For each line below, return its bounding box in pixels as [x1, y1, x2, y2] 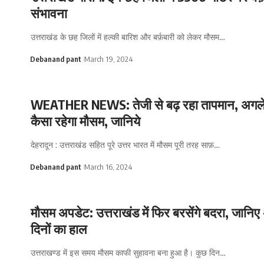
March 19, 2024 [84, 54, 133, 64]
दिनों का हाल [31, 220, 87, 237]
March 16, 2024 [84, 161, 132, 171]
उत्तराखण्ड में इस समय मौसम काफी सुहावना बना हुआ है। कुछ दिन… [31, 247, 226, 258]
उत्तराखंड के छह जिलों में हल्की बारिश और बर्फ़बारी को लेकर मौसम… [31, 32, 225, 42]
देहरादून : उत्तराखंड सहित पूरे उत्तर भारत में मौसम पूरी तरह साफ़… [31, 139, 220, 150]
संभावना [31, 5, 67, 21]
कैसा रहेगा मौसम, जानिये [31, 112, 140, 129]
